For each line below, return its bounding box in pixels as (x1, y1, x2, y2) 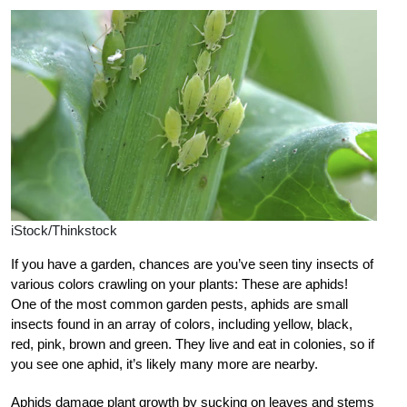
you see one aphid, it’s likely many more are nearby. (11, 355, 318, 372)
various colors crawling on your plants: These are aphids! (11, 275, 348, 292)
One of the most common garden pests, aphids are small (11, 295, 348, 312)
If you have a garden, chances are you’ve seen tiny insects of (11, 255, 373, 272)
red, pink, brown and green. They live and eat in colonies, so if (11, 335, 374, 352)
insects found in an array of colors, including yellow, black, (11, 315, 352, 332)
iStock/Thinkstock (11, 222, 117, 238)
